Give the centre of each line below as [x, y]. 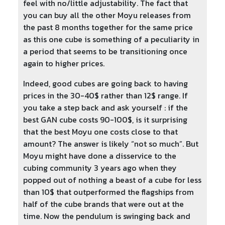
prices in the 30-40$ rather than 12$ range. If [105, 96]
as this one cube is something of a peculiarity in [111, 39]
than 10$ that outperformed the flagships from [108, 192]
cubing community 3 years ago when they [100, 168]
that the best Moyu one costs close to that [100, 132]
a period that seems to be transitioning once [105, 51]
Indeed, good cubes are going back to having [105, 84]
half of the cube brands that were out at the [103, 204]
